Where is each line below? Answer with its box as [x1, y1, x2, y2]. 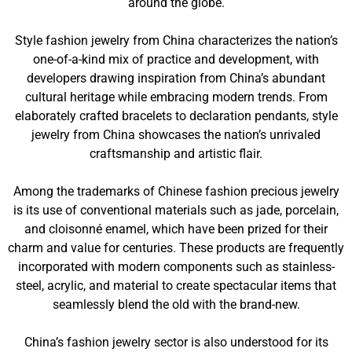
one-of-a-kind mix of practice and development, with [33, 52, 319, 67]
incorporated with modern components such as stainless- [17, 259, 335, 274]
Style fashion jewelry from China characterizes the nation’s [14, 33, 338, 48]
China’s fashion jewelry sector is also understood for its [24, 335, 328, 350]
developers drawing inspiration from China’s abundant [27, 71, 325, 86]
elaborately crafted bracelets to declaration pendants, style [14, 108, 338, 123]
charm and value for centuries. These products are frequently [8, 240, 344, 255]
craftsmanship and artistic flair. [90, 146, 262, 161]
